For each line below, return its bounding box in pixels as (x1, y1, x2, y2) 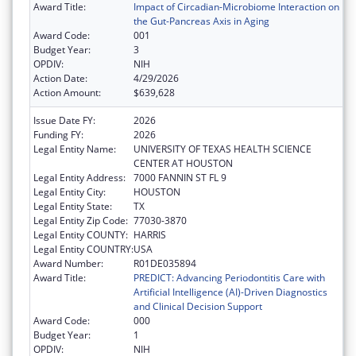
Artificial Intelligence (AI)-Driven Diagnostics (133, 285, 327, 300)
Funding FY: (33, 128, 83, 142)
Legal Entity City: (33, 185, 106, 199)
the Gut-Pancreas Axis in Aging (133, 14, 269, 29)
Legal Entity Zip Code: (33, 214, 128, 228)
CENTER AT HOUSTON (133, 157, 233, 171)
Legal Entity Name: (33, 142, 116, 157)
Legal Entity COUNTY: (33, 228, 128, 242)
